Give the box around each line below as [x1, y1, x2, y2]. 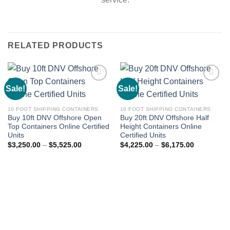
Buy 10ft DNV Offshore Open [7, 114, 102, 122]
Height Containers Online [120, 123, 202, 131]
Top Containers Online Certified [7, 123, 109, 131]
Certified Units [120, 131, 166, 140]
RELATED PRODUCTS [8, 41, 103, 50]
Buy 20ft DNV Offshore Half [120, 114, 209, 122]
